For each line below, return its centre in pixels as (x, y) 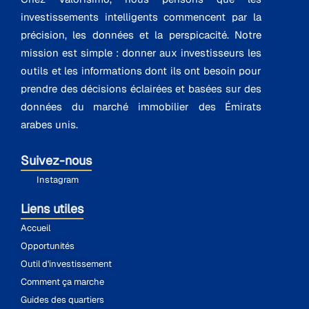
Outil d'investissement (66, 263)
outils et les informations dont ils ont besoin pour (141, 70)
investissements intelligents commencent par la (141, 17)
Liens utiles (52, 208)
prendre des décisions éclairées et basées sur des (141, 88)
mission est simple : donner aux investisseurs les (141, 52)
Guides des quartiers (62, 299)
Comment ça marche (62, 281)
